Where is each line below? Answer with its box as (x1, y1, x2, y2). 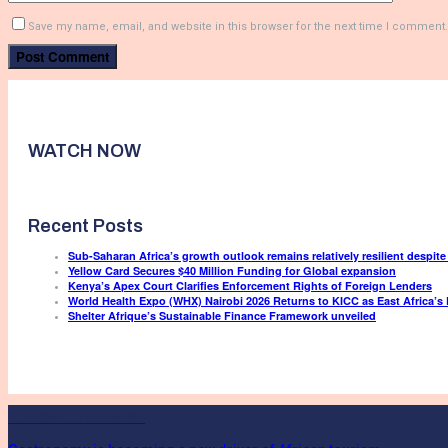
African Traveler (8, 405, 145, 426)
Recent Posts (28, 215, 143, 236)
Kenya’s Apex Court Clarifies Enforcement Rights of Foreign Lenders (68, 277, 432, 293)
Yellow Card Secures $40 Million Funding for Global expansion (68, 262, 396, 278)
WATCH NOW (28, 140, 141, 161)
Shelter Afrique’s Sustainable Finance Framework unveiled (68, 307, 376, 323)
